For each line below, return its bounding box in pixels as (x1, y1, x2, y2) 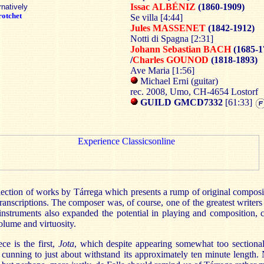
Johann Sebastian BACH (130, 44, 233, 54)
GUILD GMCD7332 (138, 97, 223, 107)
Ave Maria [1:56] (130, 65, 194, 75)
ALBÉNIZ (152, 2, 196, 12)
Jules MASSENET (130, 23, 206, 33)
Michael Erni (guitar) (138, 76, 218, 86)
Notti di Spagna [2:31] (130, 34, 213, 44)
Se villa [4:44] (130, 12, 183, 22)
